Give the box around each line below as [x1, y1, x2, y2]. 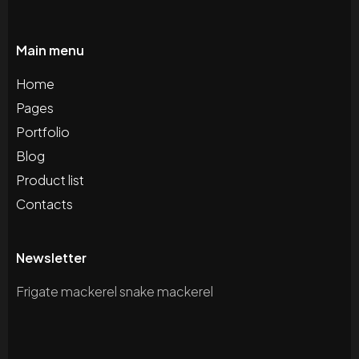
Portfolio [16, 123, 70, 141]
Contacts [16, 196, 73, 213]
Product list [16, 171, 84, 189]
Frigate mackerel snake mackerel [16, 283, 213, 301]
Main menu [16, 42, 84, 59]
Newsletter [16, 249, 87, 267]
